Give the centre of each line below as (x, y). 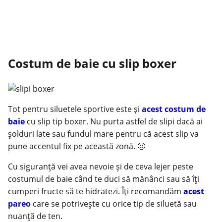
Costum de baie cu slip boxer (92, 63)
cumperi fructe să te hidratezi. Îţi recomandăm (96, 191)
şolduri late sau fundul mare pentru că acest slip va (103, 134)
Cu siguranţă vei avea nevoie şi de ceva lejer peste (101, 166)
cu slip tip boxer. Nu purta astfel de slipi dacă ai (115, 121)
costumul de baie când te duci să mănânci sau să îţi (104, 179)
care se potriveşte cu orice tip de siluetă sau (115, 203)
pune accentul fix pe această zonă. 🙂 (77, 146)
